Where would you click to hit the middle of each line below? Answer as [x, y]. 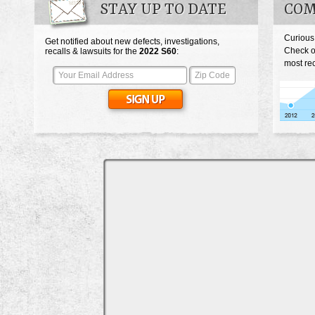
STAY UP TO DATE [163, 10]
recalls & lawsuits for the [92, 51]
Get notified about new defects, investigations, [132, 41]
